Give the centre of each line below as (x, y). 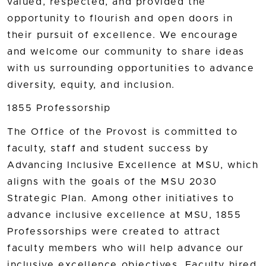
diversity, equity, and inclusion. (91, 85)
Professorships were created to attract (114, 231)
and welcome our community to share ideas (126, 52)
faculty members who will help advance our (126, 248)
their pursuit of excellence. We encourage (123, 35)
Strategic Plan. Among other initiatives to (121, 198)
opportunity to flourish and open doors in (120, 19)
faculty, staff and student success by (108, 148)
